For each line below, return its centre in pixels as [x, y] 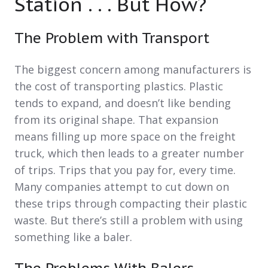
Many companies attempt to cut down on [122, 187]
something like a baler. [73, 237]
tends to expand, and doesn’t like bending [123, 103]
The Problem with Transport [112, 38]
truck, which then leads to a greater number [129, 153]
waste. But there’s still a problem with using [129, 220]
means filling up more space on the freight [125, 137]
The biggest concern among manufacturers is [133, 70]
